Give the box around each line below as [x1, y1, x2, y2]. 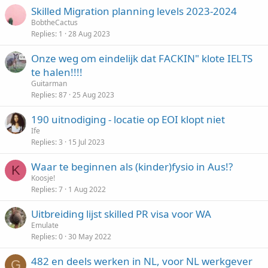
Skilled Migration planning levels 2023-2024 [31, 4, 237, 18]
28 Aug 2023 [68, 29, 110, 39]
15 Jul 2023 [68, 137, 105, 147]
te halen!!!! [31, 65, 83, 79]
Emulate [31, 220, 59, 230]
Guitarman [31, 78, 67, 89]
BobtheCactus [31, 17, 78, 28]
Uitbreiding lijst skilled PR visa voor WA [31, 207, 211, 221]
